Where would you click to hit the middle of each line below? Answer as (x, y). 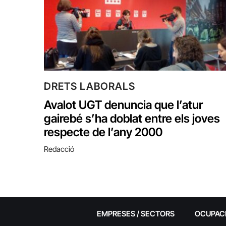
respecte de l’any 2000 (103, 132)
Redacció (59, 149)
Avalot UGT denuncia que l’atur (123, 105)
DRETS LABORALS (90, 86)
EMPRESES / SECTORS (135, 213)
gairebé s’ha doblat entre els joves (132, 118)
